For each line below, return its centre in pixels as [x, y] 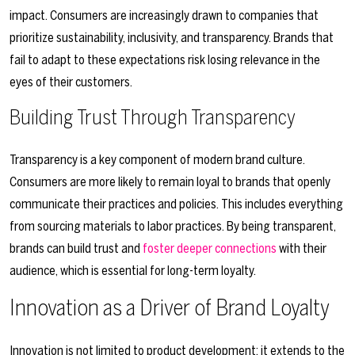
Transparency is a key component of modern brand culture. [157, 160]
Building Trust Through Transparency [153, 118]
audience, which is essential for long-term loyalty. [133, 271]
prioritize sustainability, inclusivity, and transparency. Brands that [172, 38]
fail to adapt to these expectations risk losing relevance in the [165, 60]
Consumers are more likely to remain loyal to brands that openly [170, 182]
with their [302, 249]
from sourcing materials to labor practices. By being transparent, [173, 227]
